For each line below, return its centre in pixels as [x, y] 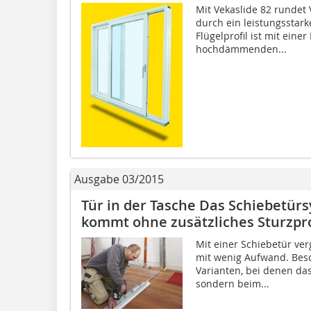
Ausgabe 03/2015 [119, 179]
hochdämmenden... [241, 49]
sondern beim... [232, 283]
